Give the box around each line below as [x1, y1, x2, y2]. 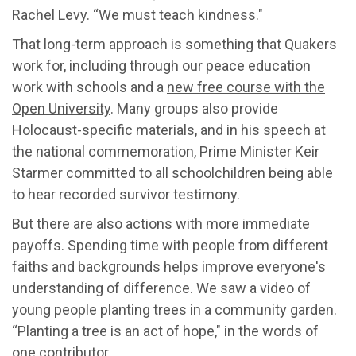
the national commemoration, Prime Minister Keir [12, 142, 319, 160]
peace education [206, 56, 311, 74]
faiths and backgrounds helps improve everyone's [12, 257, 326, 275]
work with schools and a [12, 78, 167, 95]
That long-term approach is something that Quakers [12, 35, 337, 52]
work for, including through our [12, 56, 206, 74]
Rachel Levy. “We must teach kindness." [12, 6, 263, 23]
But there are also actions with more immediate [12, 215, 310, 232]
